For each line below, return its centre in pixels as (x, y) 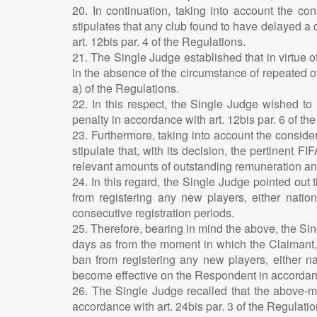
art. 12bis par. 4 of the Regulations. (159, 41)
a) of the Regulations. (126, 88)
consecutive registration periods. (153, 212)
